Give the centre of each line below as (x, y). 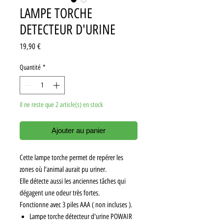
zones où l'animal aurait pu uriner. (63, 170)
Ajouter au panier (79, 131)
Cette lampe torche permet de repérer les (71, 158)
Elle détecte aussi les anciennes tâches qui (73, 181)
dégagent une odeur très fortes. (60, 193)
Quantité (30, 68)
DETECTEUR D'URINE (68, 30)
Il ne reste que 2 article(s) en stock (61, 105)
